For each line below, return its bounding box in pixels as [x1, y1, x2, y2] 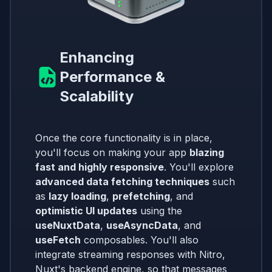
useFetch [35, 233, 81, 246]
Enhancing [59, 48, 134, 66]
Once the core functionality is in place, [35, 131, 212, 144]
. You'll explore [164, 160, 234, 173]
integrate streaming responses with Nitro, [35, 248, 225, 260]
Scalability [59, 87, 134, 105]
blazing [189, 146, 224, 158]
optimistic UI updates [35, 204, 137, 217]
